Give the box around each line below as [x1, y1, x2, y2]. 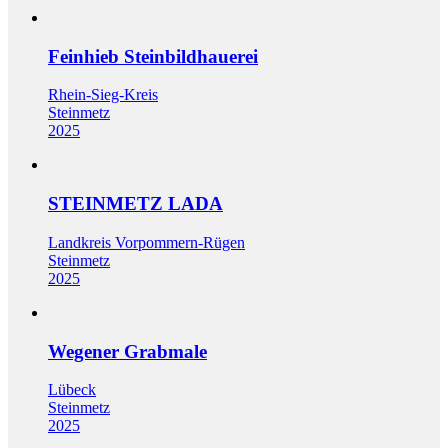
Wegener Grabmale [48, 340, 207, 362]
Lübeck [48, 381, 96, 399]
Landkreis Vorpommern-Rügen [48, 233, 245, 251]
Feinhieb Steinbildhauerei [48, 45, 258, 67]
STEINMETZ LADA [48, 193, 223, 215]
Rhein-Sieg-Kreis [48, 86, 158, 104]
